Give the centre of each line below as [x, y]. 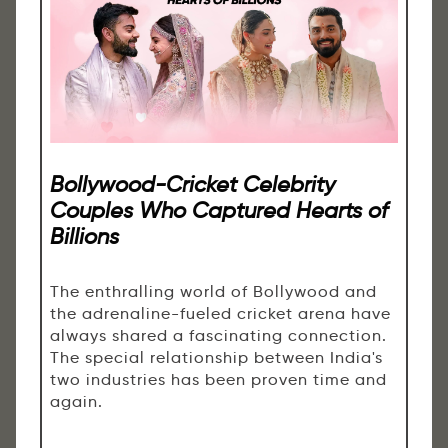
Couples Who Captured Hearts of [219, 209]
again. [76, 401]
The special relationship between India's [216, 357]
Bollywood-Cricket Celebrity [192, 183]
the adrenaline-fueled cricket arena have [220, 313]
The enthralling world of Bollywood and [213, 291]
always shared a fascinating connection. [218, 335]
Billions [84, 235]
